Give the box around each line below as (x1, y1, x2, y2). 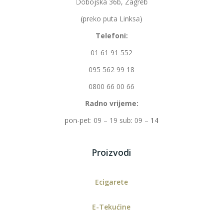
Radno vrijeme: (85, 99, 138, 109)
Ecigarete (95, 177, 128, 187)
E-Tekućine (92, 202, 131, 212)
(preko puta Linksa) (81, 14, 142, 24)
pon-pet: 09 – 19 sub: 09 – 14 (65, 115, 158, 125)
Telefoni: (95, 31, 128, 41)
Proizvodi (91, 146, 131, 159)
